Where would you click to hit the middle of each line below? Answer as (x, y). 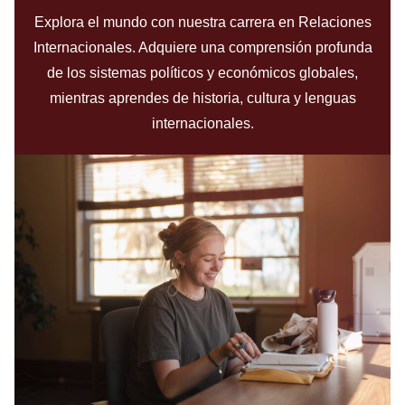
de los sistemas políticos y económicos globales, (202, 73)
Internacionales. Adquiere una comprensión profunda (202, 48)
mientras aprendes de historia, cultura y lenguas (202, 99)
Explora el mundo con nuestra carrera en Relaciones (202, 23)
